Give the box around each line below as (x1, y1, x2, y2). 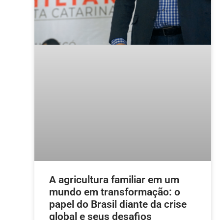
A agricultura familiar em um (49, 174, 179, 186)
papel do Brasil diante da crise (49, 198, 187, 211)
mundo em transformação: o (49, 186, 180, 198)
